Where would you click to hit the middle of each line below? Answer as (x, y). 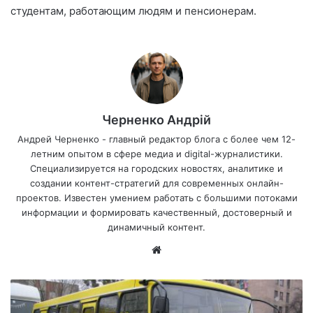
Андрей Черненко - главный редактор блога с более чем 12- (156, 139)
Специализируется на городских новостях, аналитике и (156, 168)
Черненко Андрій (156, 119)
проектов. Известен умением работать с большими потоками (156, 197)
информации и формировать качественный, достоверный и (156, 212)
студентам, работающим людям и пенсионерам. (133, 10)
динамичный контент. (156, 227)
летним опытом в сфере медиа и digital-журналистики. (156, 153)
